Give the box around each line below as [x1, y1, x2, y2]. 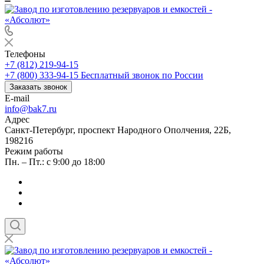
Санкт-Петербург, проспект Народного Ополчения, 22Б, [5, 125, 231, 135]
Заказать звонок [9, 82, 67, 91]
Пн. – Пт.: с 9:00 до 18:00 [5, 157, 105, 167]
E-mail [5, 93, 29, 103]
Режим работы [5, 146, 63, 156]
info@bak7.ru [5, 104, 57, 114]
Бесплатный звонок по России [81, 70, 203, 80]
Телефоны [5, 49, 45, 59]
